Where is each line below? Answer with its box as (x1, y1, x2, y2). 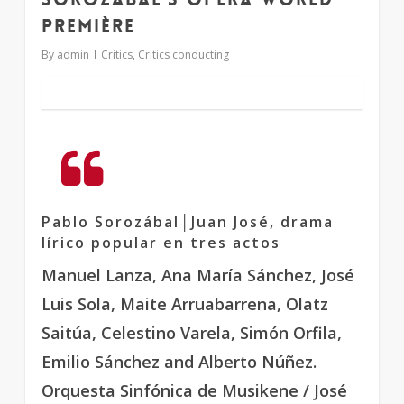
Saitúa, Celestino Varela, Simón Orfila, (41, 322, 342, 344)
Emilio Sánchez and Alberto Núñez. (41, 351, 317, 372)
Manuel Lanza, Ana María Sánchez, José (41, 264, 354, 286)
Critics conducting (138, 47, 229, 62)
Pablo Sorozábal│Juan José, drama (41, 212, 334, 232)
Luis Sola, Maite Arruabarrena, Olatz (41, 293, 328, 315)
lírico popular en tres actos (41, 233, 280, 252)
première (41, 14, 135, 38)
